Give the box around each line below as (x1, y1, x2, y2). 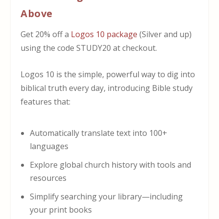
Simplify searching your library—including (29, 191, 183, 202)
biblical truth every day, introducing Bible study (21, 82, 193, 93)
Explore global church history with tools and (29, 159, 191, 170)
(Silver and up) (137, 29, 192, 40)
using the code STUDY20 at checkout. (21, 43, 157, 54)
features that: (21, 96, 71, 107)
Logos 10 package (71, 29, 138, 40)
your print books (29, 204, 92, 216)
